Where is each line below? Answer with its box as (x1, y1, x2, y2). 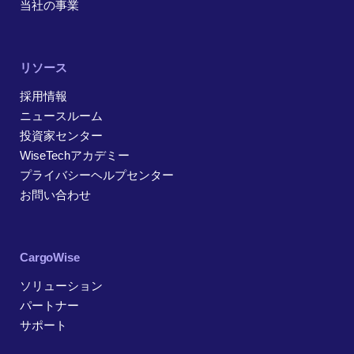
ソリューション (20, 279, 103, 293)
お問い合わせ (20, 188, 91, 202)
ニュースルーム (20, 109, 103, 123)
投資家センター (20, 129, 103, 143)
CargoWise (20, 250, 80, 265)
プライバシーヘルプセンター (20, 168, 174, 183)
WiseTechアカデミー (20, 149, 130, 163)
